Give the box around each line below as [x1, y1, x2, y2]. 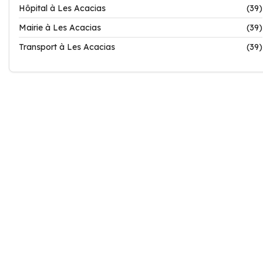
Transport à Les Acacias [19, 42, 115, 52]
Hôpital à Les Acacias [19, 3, 106, 14]
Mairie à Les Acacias [19, 22, 101, 33]
